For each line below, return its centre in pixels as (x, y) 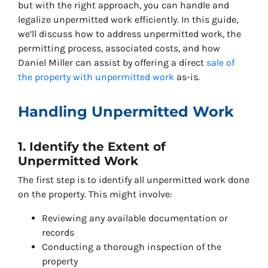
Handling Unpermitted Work (126, 112)
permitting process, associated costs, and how (119, 48)
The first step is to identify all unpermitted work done (134, 180)
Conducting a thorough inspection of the (132, 247)
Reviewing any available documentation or (135, 218)
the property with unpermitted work (96, 77)
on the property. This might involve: (95, 194)
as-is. (187, 77)
